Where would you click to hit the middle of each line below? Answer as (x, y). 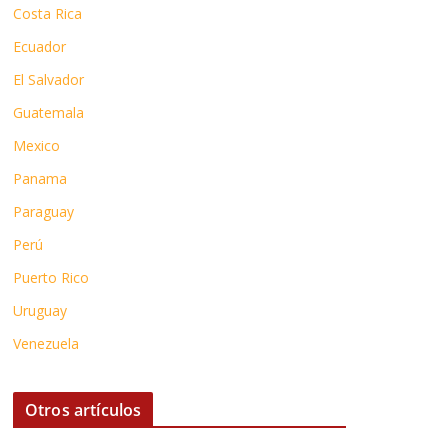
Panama (40, 178)
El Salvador (48, 79)
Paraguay (43, 211)
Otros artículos (83, 410)
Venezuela (46, 343)
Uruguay (40, 310)
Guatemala (48, 112)
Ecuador (39, 46)
